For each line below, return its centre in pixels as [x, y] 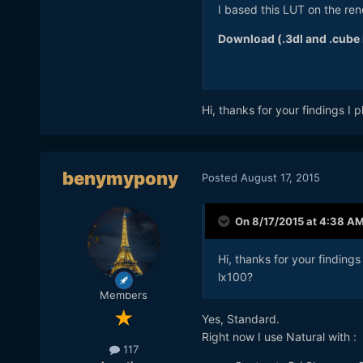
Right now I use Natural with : [279, 337]
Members [124, 295]
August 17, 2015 [280, 177]
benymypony [121, 179]
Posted [221, 177]
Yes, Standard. [240, 319]
